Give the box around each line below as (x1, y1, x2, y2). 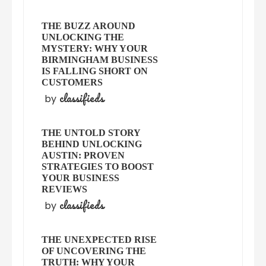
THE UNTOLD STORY (42, 128, 141, 138)
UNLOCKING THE (42, 32, 125, 43)
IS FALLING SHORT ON (42, 66, 148, 77)
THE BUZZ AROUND (42, 21, 136, 31)
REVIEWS (42, 184, 88, 195)
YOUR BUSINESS (42, 173, 120, 183)
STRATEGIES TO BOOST (42, 161, 154, 172)
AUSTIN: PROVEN (42, 150, 125, 161)
